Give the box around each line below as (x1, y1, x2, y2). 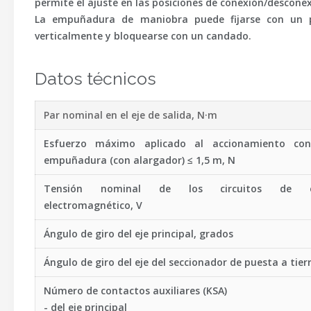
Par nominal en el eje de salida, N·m (44, 108, 217, 121)
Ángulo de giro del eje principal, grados (44, 227, 233, 240)
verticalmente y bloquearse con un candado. (35, 29, 251, 42)
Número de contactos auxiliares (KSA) (44, 284, 227, 297)
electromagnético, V (44, 199, 142, 212)
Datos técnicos (35, 68, 156, 89)
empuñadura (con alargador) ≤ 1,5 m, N (44, 153, 235, 167)
